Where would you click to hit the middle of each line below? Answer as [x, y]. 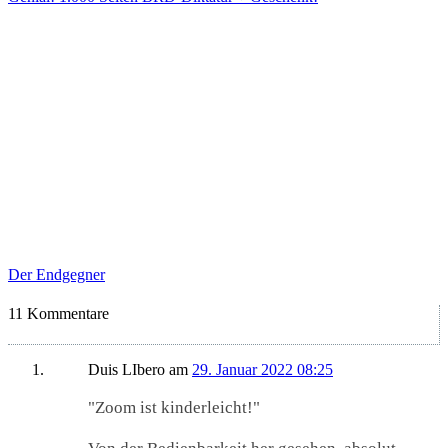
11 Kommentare [58, 314]
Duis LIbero [126, 370]
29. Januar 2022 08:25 [262, 370]
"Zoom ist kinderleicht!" [174, 408]
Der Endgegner [56, 274]
